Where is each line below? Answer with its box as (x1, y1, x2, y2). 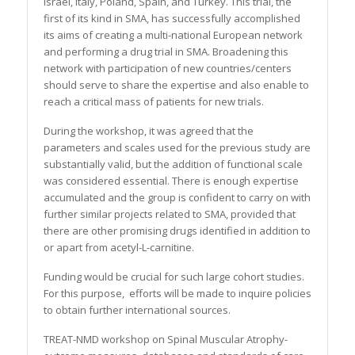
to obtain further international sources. (43, 303, 233, 317)
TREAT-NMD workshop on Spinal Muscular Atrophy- (43, 332, 288, 346)
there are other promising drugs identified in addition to (43, 223, 311, 238)
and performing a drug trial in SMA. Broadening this (43, 44, 288, 59)
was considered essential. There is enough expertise (43, 174, 299, 188)
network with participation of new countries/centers (43, 61, 292, 75)
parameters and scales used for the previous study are (43, 140, 311, 155)
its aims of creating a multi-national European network (43, 28, 303, 42)
